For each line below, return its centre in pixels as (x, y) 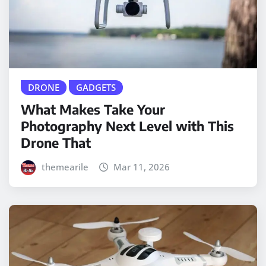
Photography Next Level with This (127, 126)
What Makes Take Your (93, 109)
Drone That (56, 142)
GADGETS (96, 87)
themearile (65, 167)
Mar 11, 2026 (142, 167)
